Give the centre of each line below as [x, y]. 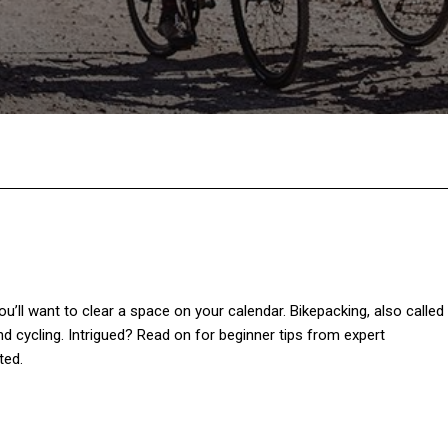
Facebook [64, 151]
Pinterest [327, 151]
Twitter [200, 151]
